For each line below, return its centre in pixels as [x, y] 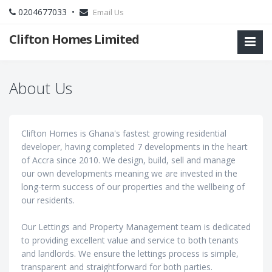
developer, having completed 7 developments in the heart [134, 147]
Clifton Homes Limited [74, 39]
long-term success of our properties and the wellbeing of [133, 187]
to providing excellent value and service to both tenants [130, 240]
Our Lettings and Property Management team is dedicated [136, 227]
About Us [41, 88]
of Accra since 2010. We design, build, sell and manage [128, 160]
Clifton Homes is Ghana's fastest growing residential [124, 133]
